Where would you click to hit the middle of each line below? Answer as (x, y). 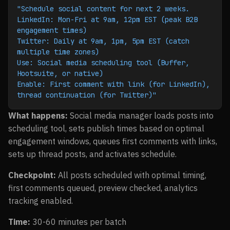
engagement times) (52, 30)
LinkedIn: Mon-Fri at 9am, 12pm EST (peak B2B (107, 20)
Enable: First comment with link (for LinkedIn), (113, 84)
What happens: (38, 116)
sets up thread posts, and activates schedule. (92, 154)
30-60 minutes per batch (78, 222)
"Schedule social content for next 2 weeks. (103, 9)
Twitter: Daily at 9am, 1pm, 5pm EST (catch (103, 41)
